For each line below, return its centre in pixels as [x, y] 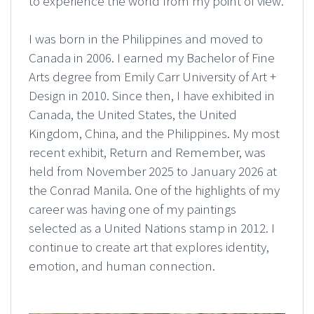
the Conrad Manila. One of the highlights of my [154, 190]
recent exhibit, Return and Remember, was [147, 152]
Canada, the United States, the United [133, 115]
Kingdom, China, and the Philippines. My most [154, 134]
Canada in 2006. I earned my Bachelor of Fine [152, 58]
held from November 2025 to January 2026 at [153, 171]
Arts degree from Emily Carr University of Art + [152, 77]
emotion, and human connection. [122, 266]
